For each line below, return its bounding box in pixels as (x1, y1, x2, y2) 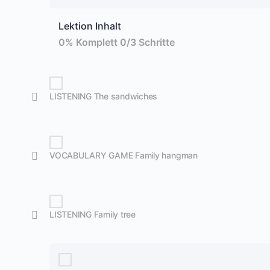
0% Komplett (58, 36, 120, 48)
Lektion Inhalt (58, 20, 121, 32)
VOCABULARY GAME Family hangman (49, 150, 198, 160)
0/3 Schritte (120, 36, 175, 48)
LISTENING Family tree (49, 209, 136, 219)
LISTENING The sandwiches (49, 91, 158, 101)
